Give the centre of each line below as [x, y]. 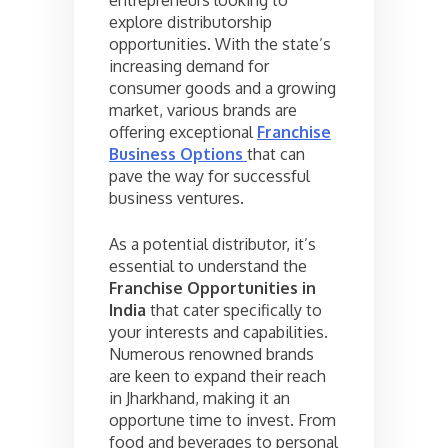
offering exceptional [183, 131]
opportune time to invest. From [222, 419]
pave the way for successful [209, 175]
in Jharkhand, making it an [199, 397]
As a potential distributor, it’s [212, 243]
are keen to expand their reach [217, 375]
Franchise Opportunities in [212, 287]
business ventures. [176, 197]
